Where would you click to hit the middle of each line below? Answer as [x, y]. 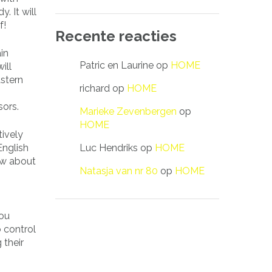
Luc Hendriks [109, 148]
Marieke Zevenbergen [128, 111]
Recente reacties [116, 36]
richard [95, 88]
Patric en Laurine [117, 65]
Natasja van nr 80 [119, 171]
